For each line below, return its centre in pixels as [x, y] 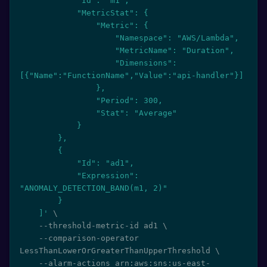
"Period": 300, [58, 100]
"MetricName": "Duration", [67, 50]
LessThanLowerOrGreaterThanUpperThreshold [117, 251]
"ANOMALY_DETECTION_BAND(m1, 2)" [94, 188]
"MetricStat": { [48, 13]
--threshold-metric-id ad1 [101, 226]
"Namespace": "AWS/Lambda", [67, 38]
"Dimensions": [67, 63]
